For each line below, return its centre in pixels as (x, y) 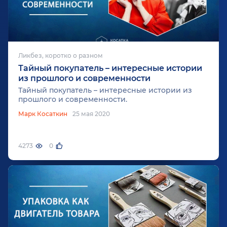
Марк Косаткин (43, 113)
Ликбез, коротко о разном (61, 55)
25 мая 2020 (91, 113)
